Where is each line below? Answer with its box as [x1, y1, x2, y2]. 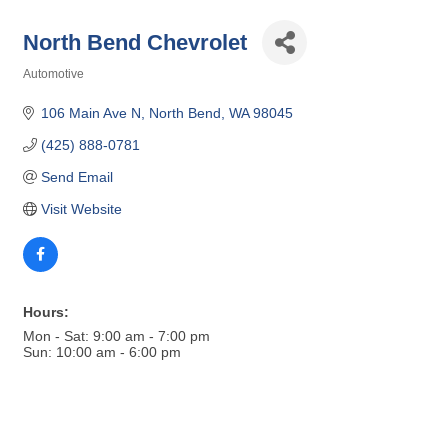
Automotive [23, 67, 84, 81]
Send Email [40, 169, 113, 185]
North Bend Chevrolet [23, 29, 247, 55]
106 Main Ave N [40, 105, 141, 121]
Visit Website [40, 201, 122, 217]
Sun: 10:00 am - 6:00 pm [23, 344, 181, 360]
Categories [22, 81, 85, 94]
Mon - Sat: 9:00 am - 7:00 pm [23, 328, 210, 344]
